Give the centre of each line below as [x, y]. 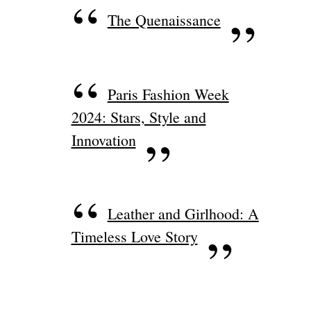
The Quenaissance [164, 20]
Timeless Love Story [134, 237]
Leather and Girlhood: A [183, 214]
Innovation [103, 140]
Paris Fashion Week [168, 94]
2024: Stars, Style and [138, 117]
